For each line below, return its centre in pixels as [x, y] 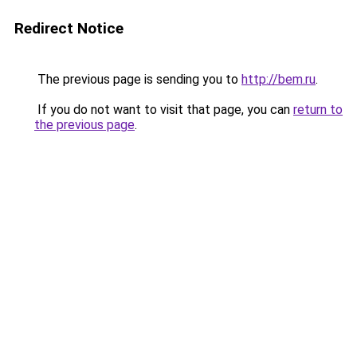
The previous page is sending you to [138, 79]
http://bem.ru [279, 79]
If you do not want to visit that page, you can [164, 110]
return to [318, 110]
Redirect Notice [69, 28]
